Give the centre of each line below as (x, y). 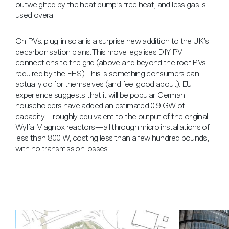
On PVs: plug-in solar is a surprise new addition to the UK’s (112, 41)
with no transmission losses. (62, 148)
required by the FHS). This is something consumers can (107, 73)
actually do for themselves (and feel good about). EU (104, 84)
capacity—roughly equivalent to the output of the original (112, 116)
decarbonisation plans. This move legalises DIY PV (99, 52)
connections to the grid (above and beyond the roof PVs (111, 62)
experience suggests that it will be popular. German (100, 95)
